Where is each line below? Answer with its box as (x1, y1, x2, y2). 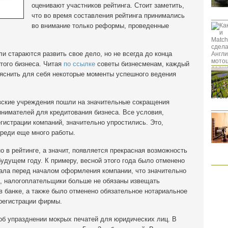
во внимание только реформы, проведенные (32, 22, 169, 30)
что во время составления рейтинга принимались (32, 12, 185, 19)
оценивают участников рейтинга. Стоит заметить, (32, 2, 184, 9)
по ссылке (64, 60, 95, 68)
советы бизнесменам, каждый (95, 60, 189, 68)
